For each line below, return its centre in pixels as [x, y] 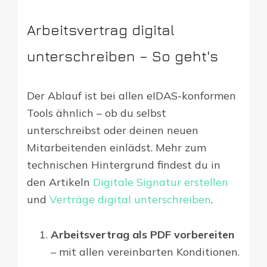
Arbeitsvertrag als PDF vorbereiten [142, 235]
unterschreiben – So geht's [122, 56]
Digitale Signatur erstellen [161, 182]
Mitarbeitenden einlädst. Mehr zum [117, 148]
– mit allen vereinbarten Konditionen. [145, 252]
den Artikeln [60, 182]
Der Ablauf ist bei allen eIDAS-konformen [131, 96]
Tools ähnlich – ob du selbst [97, 113]
